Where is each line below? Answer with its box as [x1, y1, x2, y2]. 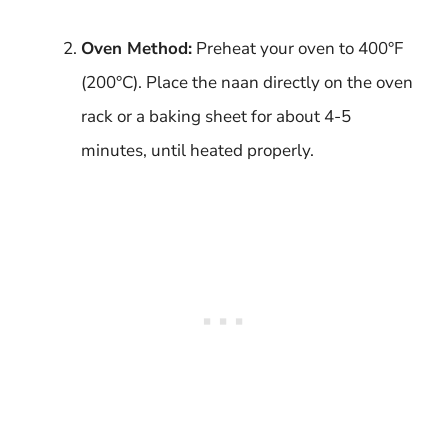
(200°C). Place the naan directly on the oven [81, 70, 413, 94]
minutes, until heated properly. [81, 138, 314, 162]
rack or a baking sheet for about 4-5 [81, 104, 351, 128]
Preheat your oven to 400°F [192, 36, 403, 60]
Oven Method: [81, 36, 192, 60]
